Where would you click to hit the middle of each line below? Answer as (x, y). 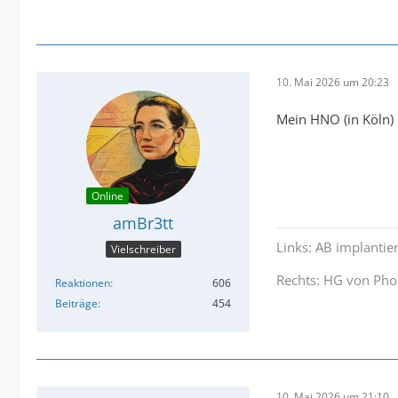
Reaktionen (83, 283)
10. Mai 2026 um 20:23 (333, 82)
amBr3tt (143, 223)
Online (107, 196)
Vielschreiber (143, 250)
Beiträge (76, 304)
